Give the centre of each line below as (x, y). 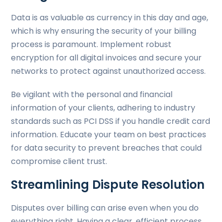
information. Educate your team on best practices (109, 135)
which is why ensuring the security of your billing (104, 31)
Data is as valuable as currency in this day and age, (110, 18)
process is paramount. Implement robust (91, 44)
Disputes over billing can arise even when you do (105, 208)
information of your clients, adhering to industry (103, 108)
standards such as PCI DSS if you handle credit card (111, 121)
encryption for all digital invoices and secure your (107, 58)
